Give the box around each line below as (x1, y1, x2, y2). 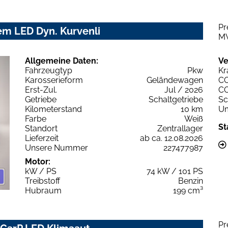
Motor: (25, 157, 50, 167)
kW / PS (25, 166, 56, 177)
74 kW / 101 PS (147, 166, 203, 177)
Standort (25, 124, 58, 134)
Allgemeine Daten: (25, 56, 98, 66)
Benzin (178, 176, 203, 186)
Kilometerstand (25, 104, 82, 115)
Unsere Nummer (25, 143, 88, 153)
